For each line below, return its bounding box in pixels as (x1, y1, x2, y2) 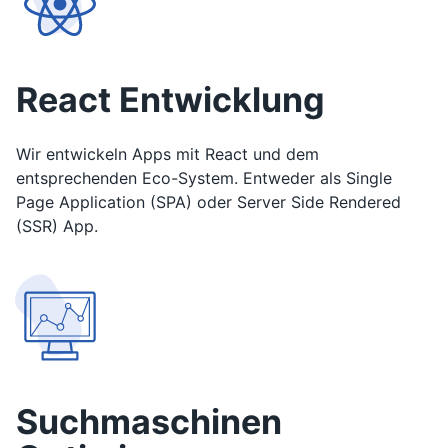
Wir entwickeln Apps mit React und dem (16, 144, 319, 164)
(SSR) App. (16, 216, 98, 236)
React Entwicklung (16, 79, 325, 120)
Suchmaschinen (16, 401, 282, 442)
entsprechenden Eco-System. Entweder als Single (16, 168, 392, 188)
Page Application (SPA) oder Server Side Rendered (16, 192, 401, 212)
